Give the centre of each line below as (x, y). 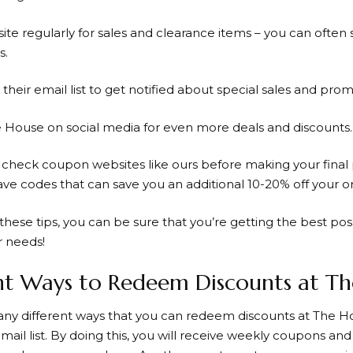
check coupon (45, 165)
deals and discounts (291, 127)
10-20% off (278, 184)
